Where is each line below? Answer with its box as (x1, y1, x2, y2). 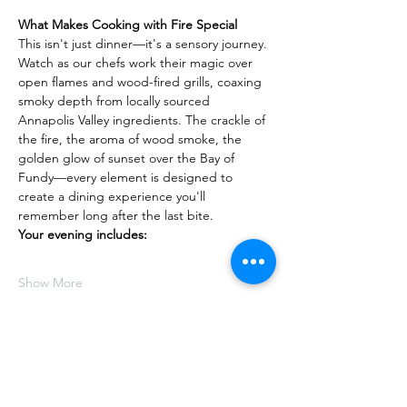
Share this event (18, 372, 155, 394)
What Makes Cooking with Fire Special (18, 16, 237, 33)
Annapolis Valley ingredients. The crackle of (18, 112, 269, 128)
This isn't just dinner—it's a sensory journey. (18, 35, 271, 52)
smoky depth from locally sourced (18, 93, 213, 109)
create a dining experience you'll (18, 188, 209, 204)
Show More (18, 274, 83, 291)
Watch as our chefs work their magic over (18, 55, 256, 71)
